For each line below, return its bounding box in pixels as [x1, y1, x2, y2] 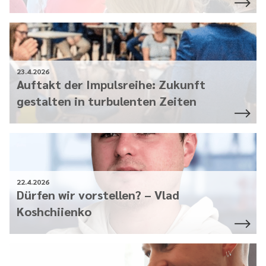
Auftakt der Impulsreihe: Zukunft [17, 76, 205, 92]
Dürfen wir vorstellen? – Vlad [17, 186, 179, 202]
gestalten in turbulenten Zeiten [17, 93, 197, 109]
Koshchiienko [17, 203, 91, 219]
